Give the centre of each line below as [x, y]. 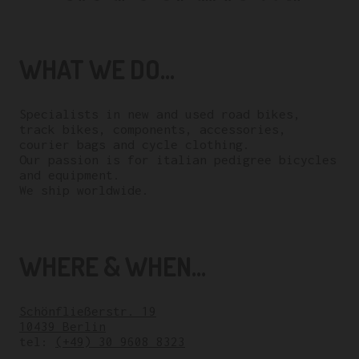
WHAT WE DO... [97, 69]
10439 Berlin [63, 326]
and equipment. [70, 174]
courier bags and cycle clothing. [135, 144]
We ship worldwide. [84, 190]
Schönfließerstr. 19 [88, 311]
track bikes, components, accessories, [153, 129]
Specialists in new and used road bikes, [160, 113]
